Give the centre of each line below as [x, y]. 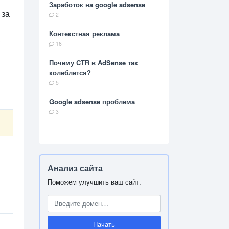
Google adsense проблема [92, 102]
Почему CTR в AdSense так [94, 63]
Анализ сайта [75, 168]
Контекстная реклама [84, 34]
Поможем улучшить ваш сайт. [94, 182]
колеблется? [70, 73]
